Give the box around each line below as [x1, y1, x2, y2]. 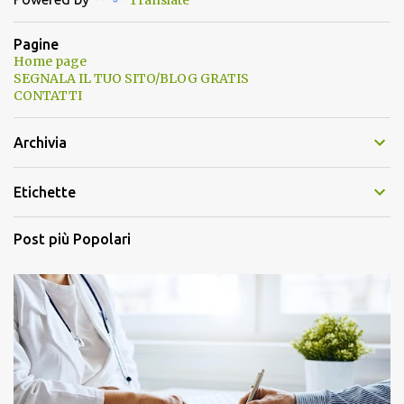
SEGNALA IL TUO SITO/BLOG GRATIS [14, 70, 249, 87]
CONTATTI [14, 87, 82, 105]
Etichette [14, 184, 76, 201]
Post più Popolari [14, 231, 131, 248]
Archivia [14, 134, 67, 151]
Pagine [14, 36, 59, 53]
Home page [14, 53, 87, 70]
